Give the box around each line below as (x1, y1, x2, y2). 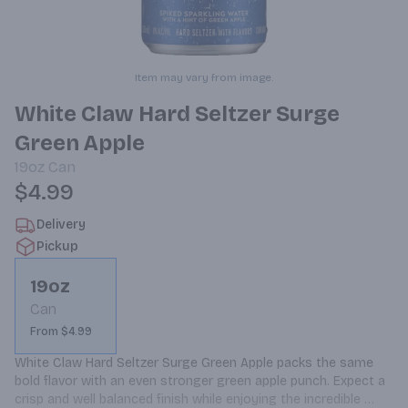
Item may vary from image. (135, 71, 273, 84)
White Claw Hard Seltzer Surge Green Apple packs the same (15, 355, 373, 371)
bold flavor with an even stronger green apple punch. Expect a (15, 373, 385, 389)
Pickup (36, 239, 78, 254)
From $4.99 (30, 325, 92, 338)
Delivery (36, 217, 86, 232)
